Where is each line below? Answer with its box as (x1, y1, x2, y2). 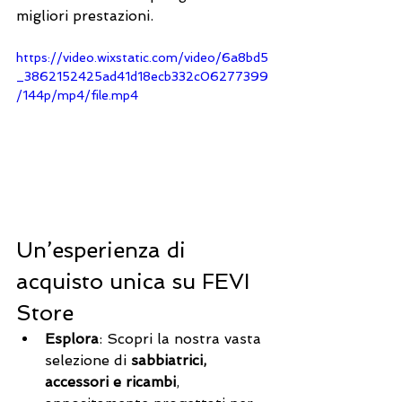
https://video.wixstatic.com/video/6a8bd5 (16, 49, 268, 65)
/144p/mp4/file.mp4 (16, 87, 138, 102)
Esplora (45, 330, 99, 348)
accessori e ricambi (45, 373, 176, 391)
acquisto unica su (16, 268, 202, 295)
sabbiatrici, (131, 352, 211, 370)
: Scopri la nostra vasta (99, 330, 266, 348)
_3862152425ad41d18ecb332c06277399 (16, 68, 268, 83)
